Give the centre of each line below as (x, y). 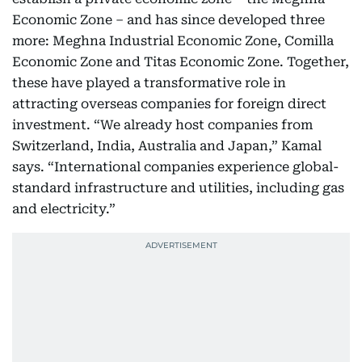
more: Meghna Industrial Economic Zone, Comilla (173, 41)
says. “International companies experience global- (175, 167)
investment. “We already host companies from (162, 125)
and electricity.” (64, 209)
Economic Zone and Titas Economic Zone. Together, (181, 62)
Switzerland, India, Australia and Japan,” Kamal (167, 146)
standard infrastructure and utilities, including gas (178, 188)
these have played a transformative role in (149, 83)
